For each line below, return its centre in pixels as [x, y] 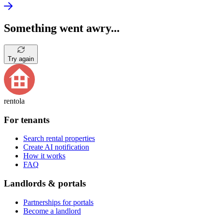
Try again [21, 59]
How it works [44, 156]
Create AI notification [56, 147]
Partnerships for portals [58, 202]
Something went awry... [62, 28]
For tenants [27, 120]
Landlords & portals [45, 183]
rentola [14, 101]
